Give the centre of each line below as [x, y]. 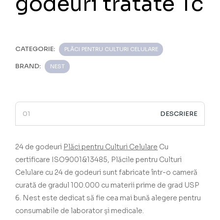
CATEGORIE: [35, 49]
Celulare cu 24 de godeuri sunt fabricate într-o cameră [107, 173]
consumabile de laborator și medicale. [80, 211]
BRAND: [28, 66]
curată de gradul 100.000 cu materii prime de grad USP [108, 185]
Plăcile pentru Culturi [147, 160]
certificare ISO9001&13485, [63, 160]
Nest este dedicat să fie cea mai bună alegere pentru [112, 198]
